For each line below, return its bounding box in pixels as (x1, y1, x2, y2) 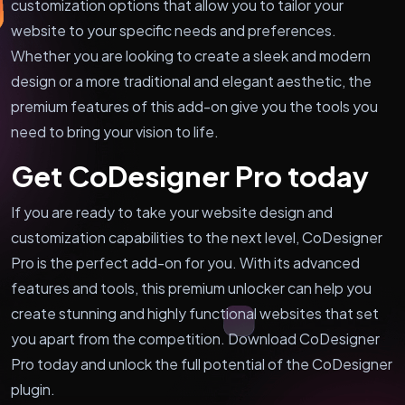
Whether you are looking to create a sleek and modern (11, 45, 371, 65)
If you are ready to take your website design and (11, 202, 333, 221)
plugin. (11, 379, 55, 399)
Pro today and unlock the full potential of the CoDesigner (11, 353, 392, 373)
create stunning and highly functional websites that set (11, 303, 379, 323)
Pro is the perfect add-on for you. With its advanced (11, 252, 360, 272)
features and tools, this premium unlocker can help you (11, 278, 372, 297)
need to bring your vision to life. (11, 121, 219, 141)
